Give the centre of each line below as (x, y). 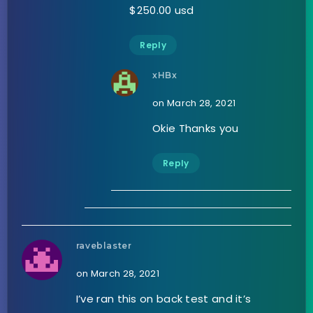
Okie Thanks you (196, 129)
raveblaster (104, 246)
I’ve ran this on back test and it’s (163, 299)
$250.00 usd (162, 10)
